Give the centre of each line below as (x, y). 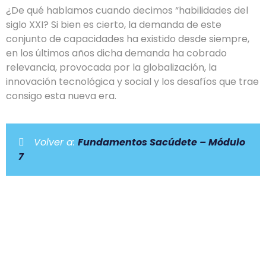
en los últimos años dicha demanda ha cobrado (116, 53)
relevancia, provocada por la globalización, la (111, 67)
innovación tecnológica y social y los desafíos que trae (132, 81)
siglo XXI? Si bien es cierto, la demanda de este (114, 24)
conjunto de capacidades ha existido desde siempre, (128, 39)
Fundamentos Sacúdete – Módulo (162, 142)
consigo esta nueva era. (61, 96)
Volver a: (56, 142)
